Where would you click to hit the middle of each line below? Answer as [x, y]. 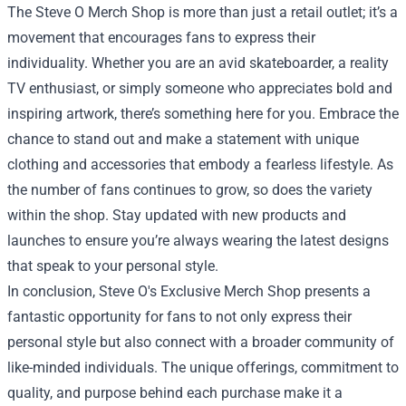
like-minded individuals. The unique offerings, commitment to [203, 367]
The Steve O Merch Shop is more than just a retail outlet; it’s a [203, 12]
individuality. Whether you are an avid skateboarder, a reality [198, 63]
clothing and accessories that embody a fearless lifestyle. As [200, 164]
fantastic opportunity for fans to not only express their [179, 317]
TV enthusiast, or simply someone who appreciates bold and [200, 88]
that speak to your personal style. [113, 266]
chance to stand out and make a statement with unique [183, 139]
